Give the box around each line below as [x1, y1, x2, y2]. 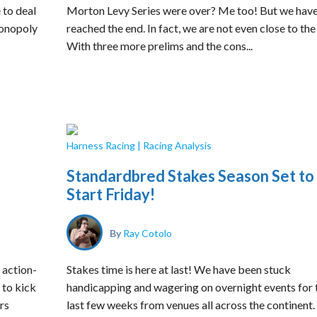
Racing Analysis [143, 139, 212, 151]
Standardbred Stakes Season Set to [67, 166, 314, 185]
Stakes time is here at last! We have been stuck [67, 263, 291, 276]
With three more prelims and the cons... [67, 39, 253, 52]
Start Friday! [67, 185, 155, 204]
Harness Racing [67, 139, 135, 151]
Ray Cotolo [123, 226, 172, 238]
